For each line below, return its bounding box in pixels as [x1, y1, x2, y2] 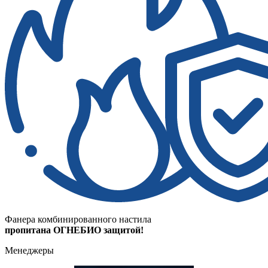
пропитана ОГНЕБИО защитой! [5, 225, 144, 236]
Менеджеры [5, 245, 54, 256]
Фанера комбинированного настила [5, 214, 151, 225]
